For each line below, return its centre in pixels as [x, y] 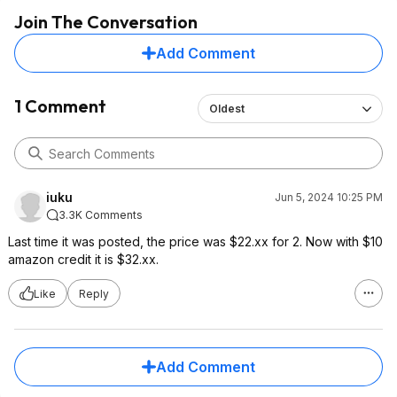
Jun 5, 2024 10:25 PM [329, 197]
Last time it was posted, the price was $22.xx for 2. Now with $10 [195, 241]
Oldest [227, 109]
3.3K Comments [101, 215]
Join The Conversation [106, 22]
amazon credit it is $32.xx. [83, 259]
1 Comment [60, 106]
